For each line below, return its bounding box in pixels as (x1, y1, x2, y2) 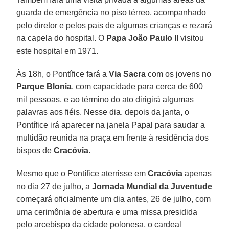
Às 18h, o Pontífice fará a (16, 69, 109, 78)
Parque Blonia (16, 82, 72, 91)
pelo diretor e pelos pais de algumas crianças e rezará (16, 20, 213, 30)
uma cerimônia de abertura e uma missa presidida (16, 207, 198, 216)
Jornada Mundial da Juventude (92, 181, 213, 191)
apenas (182, 169, 212, 178)
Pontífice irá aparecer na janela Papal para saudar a (16, 120, 205, 129)
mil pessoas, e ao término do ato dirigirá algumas (16, 95, 194, 104)
